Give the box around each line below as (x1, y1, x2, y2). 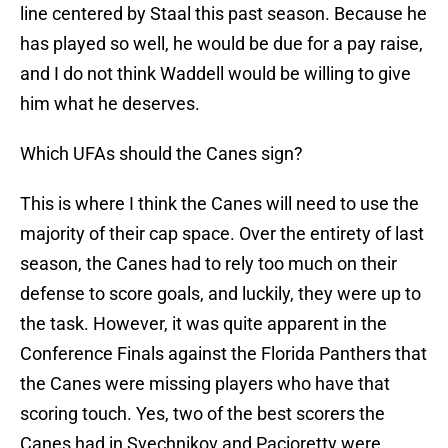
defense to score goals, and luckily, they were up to (20, 283, 421, 305)
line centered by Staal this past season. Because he (20, 3, 427, 25)
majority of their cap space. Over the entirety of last (20, 223, 424, 245)
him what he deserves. (20, 93, 200, 115)
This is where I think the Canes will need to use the (20, 193, 419, 215)
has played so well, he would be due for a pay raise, (20, 33, 423, 55)
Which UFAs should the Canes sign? (20, 143, 303, 165)
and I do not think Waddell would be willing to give (20, 63, 411, 85)
